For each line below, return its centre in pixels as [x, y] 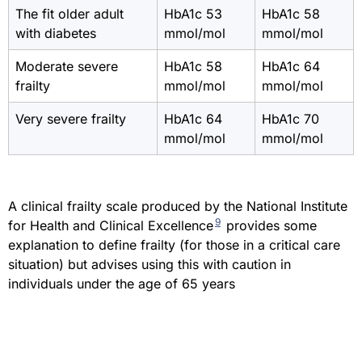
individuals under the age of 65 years [122, 284]
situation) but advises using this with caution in [149, 265]
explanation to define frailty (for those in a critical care [174, 245]
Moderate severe [67, 67]
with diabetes [56, 34]
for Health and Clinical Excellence [111, 226]
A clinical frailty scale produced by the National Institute [178, 206]
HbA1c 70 [290, 119]
